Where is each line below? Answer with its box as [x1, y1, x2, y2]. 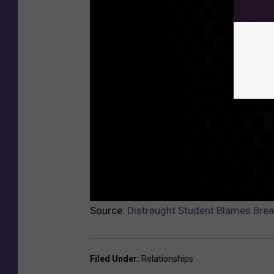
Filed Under [90, 254, 137, 264]
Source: [90, 204, 127, 217]
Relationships [141, 254, 193, 264]
